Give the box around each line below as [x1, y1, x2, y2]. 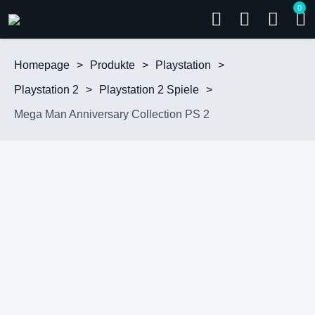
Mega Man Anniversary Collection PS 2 [14, 108, 210, 120]
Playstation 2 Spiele [99, 84, 199, 96]
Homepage [14, 59, 70, 71]
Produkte [90, 59, 135, 71]
